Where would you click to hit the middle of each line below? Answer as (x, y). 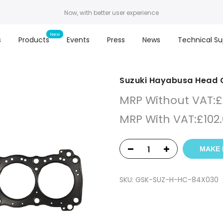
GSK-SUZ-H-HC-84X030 (177, 180)
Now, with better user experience (111, 12)
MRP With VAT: (158, 119)
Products (34, 40)
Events (78, 40)
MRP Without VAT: (167, 100)
